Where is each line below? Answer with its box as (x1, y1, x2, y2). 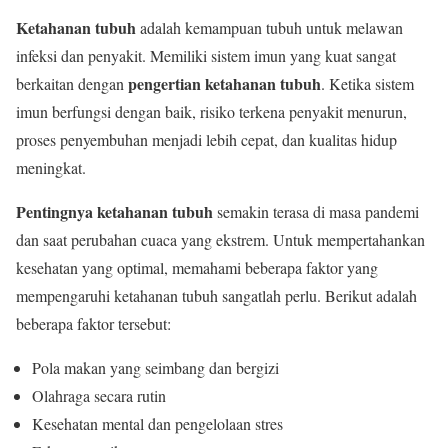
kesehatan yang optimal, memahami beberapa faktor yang (16, 256, 378, 278)
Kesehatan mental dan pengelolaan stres (32, 412, 283, 434)
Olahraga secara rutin (32, 384, 166, 406)
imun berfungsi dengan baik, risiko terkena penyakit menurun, (16, 100, 407, 122)
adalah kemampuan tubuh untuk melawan (136, 16, 403, 38)
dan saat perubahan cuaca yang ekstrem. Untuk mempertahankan (16, 228, 425, 250)
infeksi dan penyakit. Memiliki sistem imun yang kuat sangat (16, 44, 396, 66)
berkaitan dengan (16, 72, 128, 94)
